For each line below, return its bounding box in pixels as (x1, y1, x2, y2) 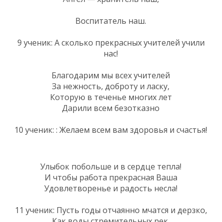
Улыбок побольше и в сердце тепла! (40, 161, 181, 172)
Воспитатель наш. (75, 15, 146, 26)
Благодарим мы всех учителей (52, 69, 170, 81)
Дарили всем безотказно (62, 102, 160, 113)
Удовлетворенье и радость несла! (44, 182, 177, 194)
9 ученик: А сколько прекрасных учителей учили (17, 37, 205, 48)
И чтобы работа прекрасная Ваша (44, 171, 177, 183)
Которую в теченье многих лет (50, 91, 172, 103)
